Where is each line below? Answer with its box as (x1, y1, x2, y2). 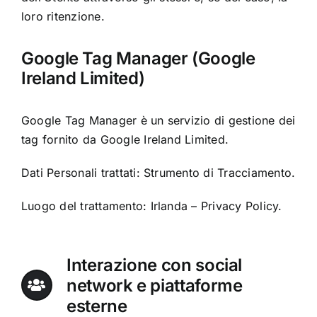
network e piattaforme (66, 275, 243, 296)
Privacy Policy (200, 198, 279, 213)
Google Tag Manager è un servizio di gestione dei (21, 113, 296, 127)
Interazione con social (66, 254, 243, 275)
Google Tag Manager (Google (21, 47, 255, 69)
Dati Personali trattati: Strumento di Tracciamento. (21, 165, 296, 180)
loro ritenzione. (21, 8, 105, 23)
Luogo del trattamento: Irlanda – (21, 198, 201, 213)
